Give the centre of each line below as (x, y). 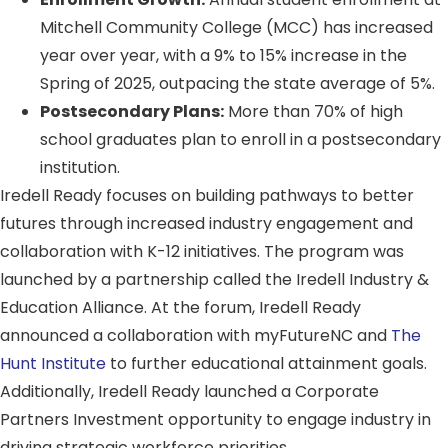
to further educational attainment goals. (266, 363)
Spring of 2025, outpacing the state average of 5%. (237, 83)
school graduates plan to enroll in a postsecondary (240, 139)
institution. (80, 167)
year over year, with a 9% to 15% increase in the (223, 55)
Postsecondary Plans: (132, 111)
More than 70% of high (313, 111)
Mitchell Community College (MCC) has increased (236, 27)
